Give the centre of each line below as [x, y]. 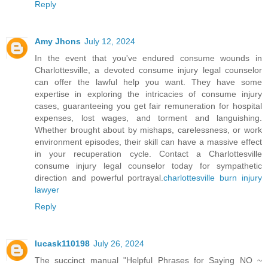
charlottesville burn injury [213, 178]
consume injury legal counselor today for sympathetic [148, 166]
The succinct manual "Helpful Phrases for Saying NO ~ [148, 261]
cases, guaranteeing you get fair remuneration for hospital [148, 106]
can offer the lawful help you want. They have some [148, 82]
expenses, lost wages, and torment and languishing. [148, 118]
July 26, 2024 [119, 244]
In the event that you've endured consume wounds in [148, 58]
